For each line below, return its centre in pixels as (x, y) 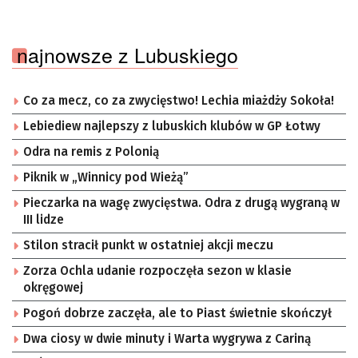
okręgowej (53, 287)
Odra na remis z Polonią (91, 151)
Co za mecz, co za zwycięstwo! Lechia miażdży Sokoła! (179, 100)
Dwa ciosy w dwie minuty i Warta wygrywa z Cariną (167, 338)
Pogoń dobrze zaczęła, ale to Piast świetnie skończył (177, 313)
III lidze (44, 219)
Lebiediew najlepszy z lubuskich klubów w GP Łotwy (172, 126)
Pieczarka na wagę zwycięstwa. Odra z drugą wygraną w (181, 203)
